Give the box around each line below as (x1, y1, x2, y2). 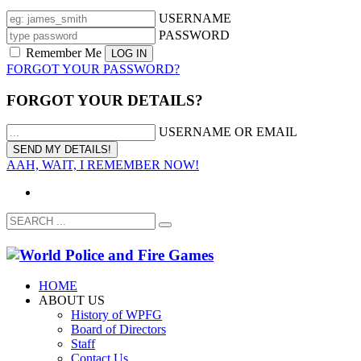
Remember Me (23, 45, 105, 60)
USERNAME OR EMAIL (159, 125, 297, 139)
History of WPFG (71, 308, 162, 322)
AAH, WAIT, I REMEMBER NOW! (6, 158, 199, 172)
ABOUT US (39, 293, 105, 308)
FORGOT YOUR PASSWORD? (6, 61, 180, 76)
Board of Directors (71, 322, 166, 337)
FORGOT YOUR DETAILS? (6, 91, 203, 109)
